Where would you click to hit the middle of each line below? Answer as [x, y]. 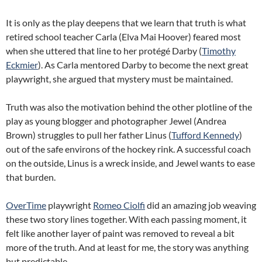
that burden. [31, 177]
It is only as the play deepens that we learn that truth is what [126, 23]
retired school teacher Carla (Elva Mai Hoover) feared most [123, 37]
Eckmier [22, 65]
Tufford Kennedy [205, 135]
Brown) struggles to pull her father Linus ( [89, 135]
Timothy [219, 51]
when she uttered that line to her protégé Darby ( [104, 51]
